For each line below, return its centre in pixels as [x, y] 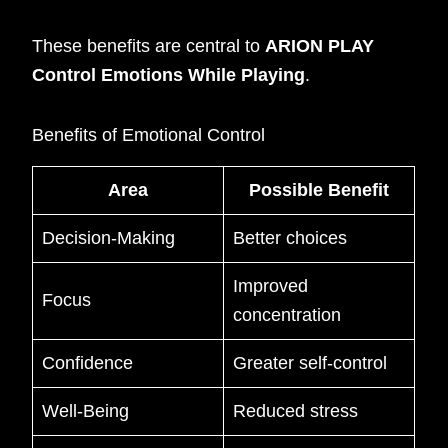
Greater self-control [310, 362]
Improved [271, 285]
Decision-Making [109, 237]
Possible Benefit [319, 189]
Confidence [88, 362]
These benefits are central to [149, 45]
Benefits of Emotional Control [149, 135]
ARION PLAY [320, 45]
